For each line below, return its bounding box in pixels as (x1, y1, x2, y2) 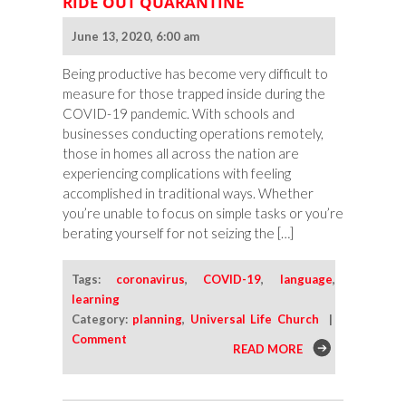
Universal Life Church (189, 312, 319, 327)
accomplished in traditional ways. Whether (63, 185, 314, 202)
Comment (72, 332, 127, 347)
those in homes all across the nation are (63, 145, 299, 162)
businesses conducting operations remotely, (63, 125, 324, 142)
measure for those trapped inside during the (63, 85, 325, 102)
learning (72, 292, 120, 307)
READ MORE (232, 342, 303, 357)
